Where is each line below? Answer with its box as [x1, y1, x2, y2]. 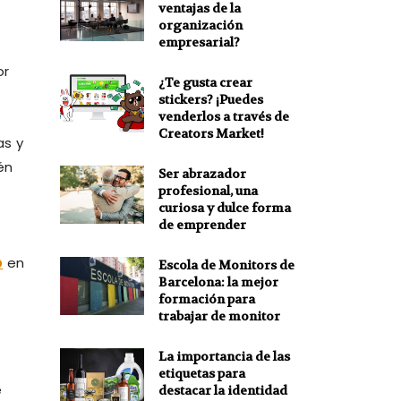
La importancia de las [158, 347, 290, 364]
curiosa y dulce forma [158, 199, 291, 216]
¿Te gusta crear [158, 73, 252, 90]
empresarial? [158, 33, 240, 50]
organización [158, 16, 243, 33]
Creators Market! [158, 124, 264, 141]
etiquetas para [158, 364, 245, 381]
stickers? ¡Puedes [158, 90, 263, 107]
